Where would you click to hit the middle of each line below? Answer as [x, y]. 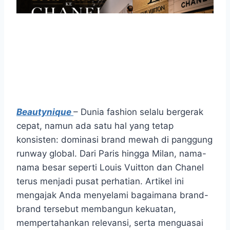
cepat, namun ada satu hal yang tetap [95, 126]
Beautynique [45, 112]
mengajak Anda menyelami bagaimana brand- [112, 195]
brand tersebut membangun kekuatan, [96, 209]
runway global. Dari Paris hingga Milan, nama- [111, 153]
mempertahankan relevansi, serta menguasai [110, 223]
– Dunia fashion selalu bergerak [138, 112]
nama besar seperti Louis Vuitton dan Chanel [110, 167]
